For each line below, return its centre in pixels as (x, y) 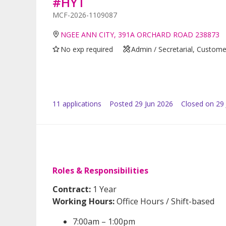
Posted (121, 103)
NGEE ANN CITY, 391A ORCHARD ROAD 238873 (140, 34)
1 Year (104, 189)
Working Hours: (83, 201)
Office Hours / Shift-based (164, 201)
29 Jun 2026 (154, 103)
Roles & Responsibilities (100, 170)
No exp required (87, 49)
